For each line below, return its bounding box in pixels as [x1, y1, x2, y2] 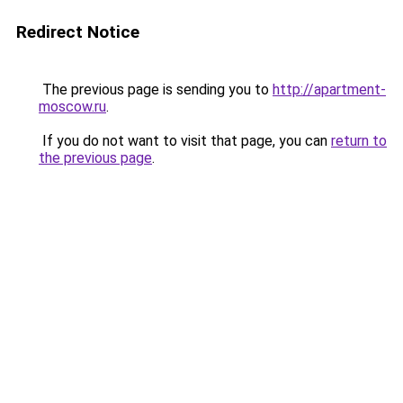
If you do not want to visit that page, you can [39, 132, 331, 149]
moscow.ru [39, 98, 106, 115]
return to [331, 132, 387, 149]
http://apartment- [273, 81, 386, 98]
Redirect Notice [16, 22, 139, 42]
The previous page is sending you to [39, 81, 273, 98]
